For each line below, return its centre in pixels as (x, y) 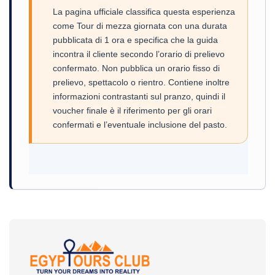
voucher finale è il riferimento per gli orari (132, 111)
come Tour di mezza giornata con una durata (140, 26)
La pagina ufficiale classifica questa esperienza (144, 12)
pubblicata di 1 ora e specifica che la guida (135, 40)
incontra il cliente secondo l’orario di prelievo (139, 54)
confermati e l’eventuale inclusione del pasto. (140, 125)
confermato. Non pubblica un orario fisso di (136, 68)
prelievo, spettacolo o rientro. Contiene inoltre (141, 83)
